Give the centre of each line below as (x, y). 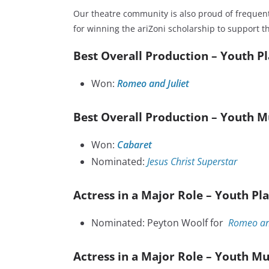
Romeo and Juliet (153, 84)
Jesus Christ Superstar (192, 162)
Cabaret (134, 145)
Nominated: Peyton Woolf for (159, 223)
